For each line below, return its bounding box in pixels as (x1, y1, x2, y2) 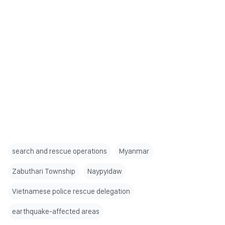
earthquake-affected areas (12, 206, 99, 216)
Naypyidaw (87, 166, 122, 176)
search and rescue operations (12, 146, 107, 156)
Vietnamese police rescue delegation (12, 186, 130, 196)
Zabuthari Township (12, 166, 75, 176)
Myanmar (119, 146, 149, 156)
